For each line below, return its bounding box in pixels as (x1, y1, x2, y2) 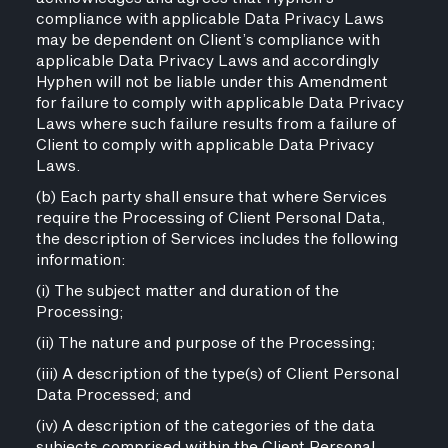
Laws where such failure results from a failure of (35, 113, 397, 136)
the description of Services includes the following (35, 228, 398, 251)
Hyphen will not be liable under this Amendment (35, 71, 388, 94)
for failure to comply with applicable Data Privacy (35, 92, 404, 115)
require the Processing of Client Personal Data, (35, 207, 386, 230)
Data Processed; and (35, 384, 191, 407)
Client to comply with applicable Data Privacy (35, 134, 374, 157)
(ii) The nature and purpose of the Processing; (35, 332, 376, 355)
